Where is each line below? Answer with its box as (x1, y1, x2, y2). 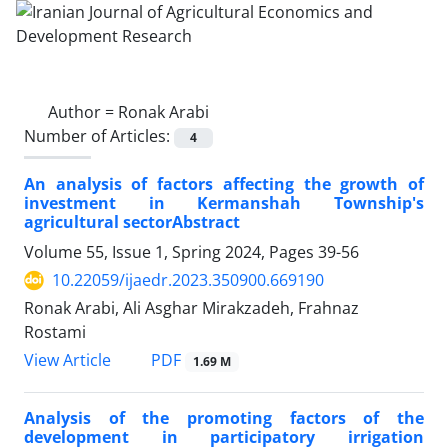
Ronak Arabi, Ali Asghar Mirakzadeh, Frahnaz (24, 297, 359, 320)
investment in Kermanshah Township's (24, 192, 424, 215)
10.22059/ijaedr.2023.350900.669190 (52, 269, 324, 292)
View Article (24, 349, 111, 372)
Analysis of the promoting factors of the (24, 407, 424, 430)
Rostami (24, 321, 86, 344)
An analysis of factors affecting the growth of (24, 173, 424, 196)
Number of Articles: (24, 125, 174, 147)
